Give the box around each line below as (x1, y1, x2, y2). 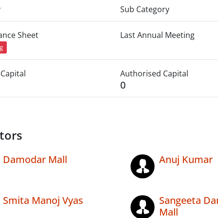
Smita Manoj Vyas (3, 194, 83, 207)
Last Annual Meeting (120, 30, 195, 40)
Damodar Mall (3, 153, 67, 166)
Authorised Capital (120, 68, 188, 79)
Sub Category (120, 4, 169, 15)
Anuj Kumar (159, 153, 213, 166)
